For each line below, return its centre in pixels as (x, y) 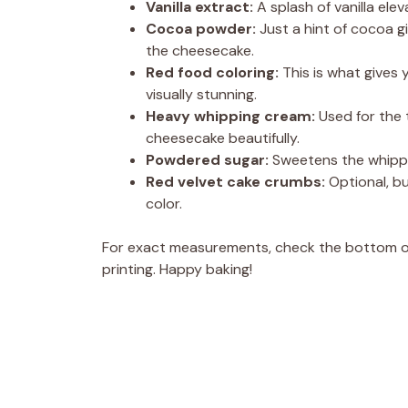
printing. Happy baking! (177, 269)
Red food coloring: (212, 72)
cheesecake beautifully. (223, 138)
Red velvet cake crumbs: (235, 181)
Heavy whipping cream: (230, 116)
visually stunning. (201, 94)
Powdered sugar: (207, 159)
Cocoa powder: (201, 28)
